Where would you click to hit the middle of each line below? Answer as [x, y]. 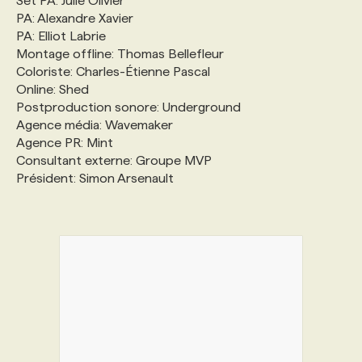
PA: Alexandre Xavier [75, 18]
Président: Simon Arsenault [95, 178]
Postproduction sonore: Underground [128, 107]
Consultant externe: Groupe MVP [114, 160]
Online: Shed [53, 89]
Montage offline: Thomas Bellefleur [120, 53]
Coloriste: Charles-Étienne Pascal [113, 71]
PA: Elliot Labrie [61, 36]
